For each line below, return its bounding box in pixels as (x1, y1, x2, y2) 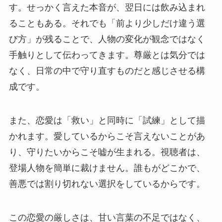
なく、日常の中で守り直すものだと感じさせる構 (8, 66, 205, 76)
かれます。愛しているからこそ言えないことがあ (8, 131, 205, 142)
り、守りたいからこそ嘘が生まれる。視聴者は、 (8, 147, 205, 158)
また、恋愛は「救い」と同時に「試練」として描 (8, 115, 205, 126)
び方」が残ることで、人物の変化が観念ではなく (8, 34, 205, 45)
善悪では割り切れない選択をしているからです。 (8, 179, 205, 189)
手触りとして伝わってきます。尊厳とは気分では (8, 50, 205, 60)
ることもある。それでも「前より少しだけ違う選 (8, 18, 205, 29)
